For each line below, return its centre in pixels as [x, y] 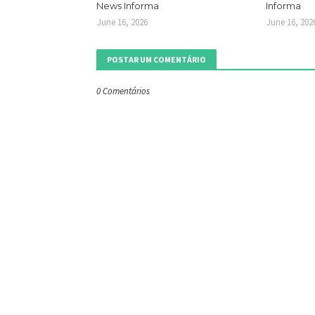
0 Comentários [123, 91]
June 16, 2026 [122, 22]
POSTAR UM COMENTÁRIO [156, 59]
